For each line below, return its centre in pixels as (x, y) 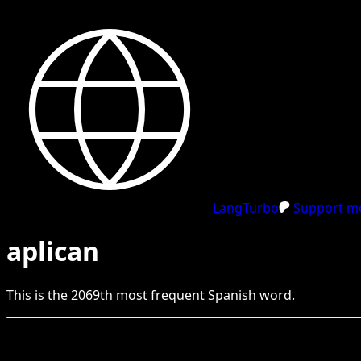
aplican (53, 251)
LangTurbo (246, 208)
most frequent (160, 295)
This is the (39, 295)
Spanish (232, 295)
